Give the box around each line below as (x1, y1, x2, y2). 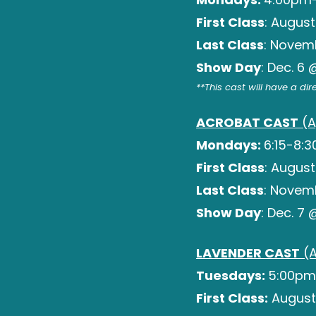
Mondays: (196, 136, 264, 154)
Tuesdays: (196, 267, 268, 284)
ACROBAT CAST (196, 114, 298, 131)
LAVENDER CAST (196, 244, 300, 262)
